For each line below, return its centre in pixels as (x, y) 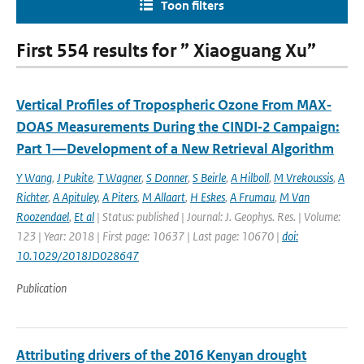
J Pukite (75, 178)
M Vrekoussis (303, 178)
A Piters (120, 197)
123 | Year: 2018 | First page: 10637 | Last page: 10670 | (149, 236)
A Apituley (75, 197)
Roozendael (43, 217)
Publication (41, 288)
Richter (32, 197)
